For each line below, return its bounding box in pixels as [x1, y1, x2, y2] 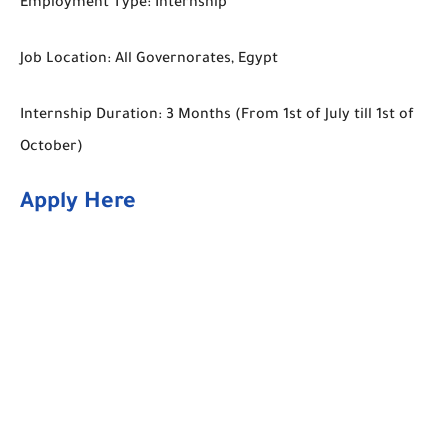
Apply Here [20, 191, 136, 216]
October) [20, 139, 83, 156]
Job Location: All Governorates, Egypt [20, 51, 278, 68]
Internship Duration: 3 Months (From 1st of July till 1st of [20, 107, 414, 124]
